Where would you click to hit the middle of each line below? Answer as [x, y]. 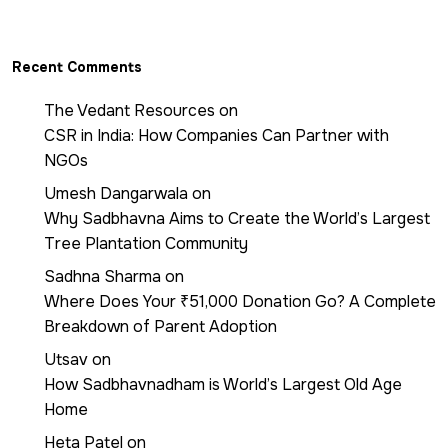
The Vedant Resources [129, 110]
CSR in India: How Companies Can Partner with [216, 135]
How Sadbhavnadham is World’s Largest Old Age [223, 384]
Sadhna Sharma [102, 276]
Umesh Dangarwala [116, 193]
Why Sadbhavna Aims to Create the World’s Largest [237, 218]
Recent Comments [77, 66]
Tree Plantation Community [146, 243]
